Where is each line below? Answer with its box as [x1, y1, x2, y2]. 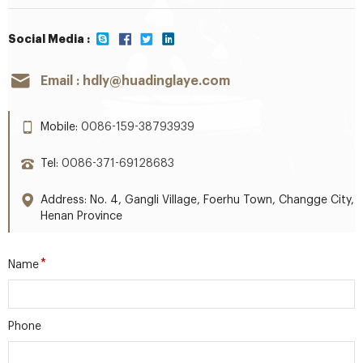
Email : [41, 75, 83, 88]
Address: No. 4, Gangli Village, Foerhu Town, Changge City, [41, 194, 354, 206]
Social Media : [8, 33, 90, 45]
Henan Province [41, 211, 122, 222]
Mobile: [41, 122, 81, 133]
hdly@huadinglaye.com [83, 75, 230, 88]
